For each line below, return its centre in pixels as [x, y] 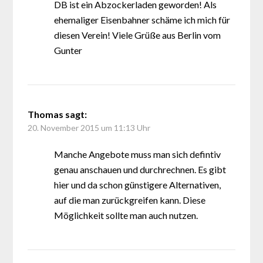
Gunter [68, 50]
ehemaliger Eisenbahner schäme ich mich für [142, 20]
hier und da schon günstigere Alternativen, [138, 185]
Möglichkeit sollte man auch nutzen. [126, 215]
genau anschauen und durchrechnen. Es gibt [140, 169]
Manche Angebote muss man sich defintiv [138, 154]
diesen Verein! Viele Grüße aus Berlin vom [138, 35]
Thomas [46, 114]
